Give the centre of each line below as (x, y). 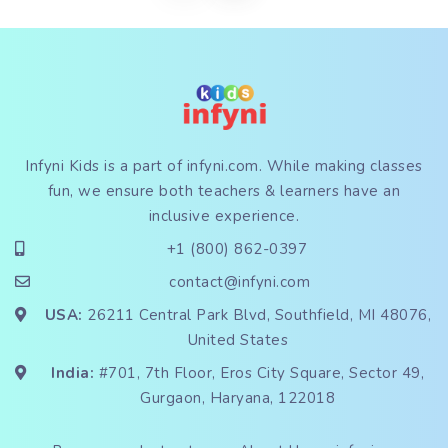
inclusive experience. (224, 215)
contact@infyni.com (240, 281)
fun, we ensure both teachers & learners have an (224, 190)
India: (73, 372)
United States (237, 339)
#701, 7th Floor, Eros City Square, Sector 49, (259, 372)
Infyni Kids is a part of (106, 165)
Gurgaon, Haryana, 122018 (238, 397)
